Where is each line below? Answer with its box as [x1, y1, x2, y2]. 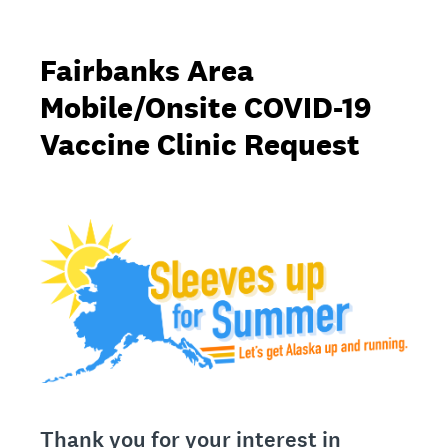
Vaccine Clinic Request [40, 125, 360, 163]
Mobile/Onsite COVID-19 [40, 88, 371, 126]
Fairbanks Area [40, 51, 254, 89]
